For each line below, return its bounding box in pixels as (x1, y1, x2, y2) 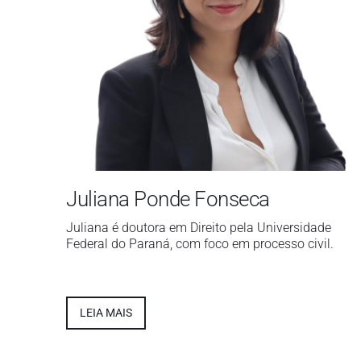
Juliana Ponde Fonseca (66, 186, 270, 211)
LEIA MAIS (80, 305, 132, 319)
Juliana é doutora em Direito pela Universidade (66, 219, 331, 235)
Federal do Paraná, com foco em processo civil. (66, 235, 334, 251)
